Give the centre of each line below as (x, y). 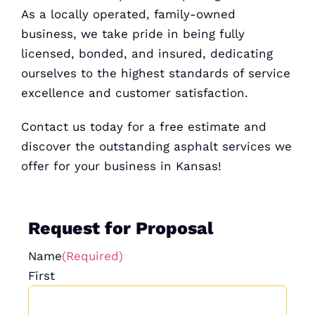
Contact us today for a (90, 126)
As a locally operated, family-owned (128, 14)
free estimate (199, 126)
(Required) (92, 256)
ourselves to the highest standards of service (155, 73)
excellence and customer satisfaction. (134, 92)
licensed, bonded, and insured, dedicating (147, 53)
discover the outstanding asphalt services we (156, 146)
